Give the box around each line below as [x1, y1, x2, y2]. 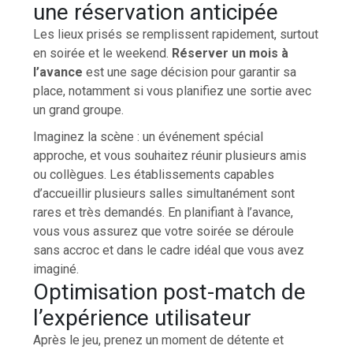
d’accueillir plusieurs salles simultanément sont [33, 185, 295, 201]
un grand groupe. [33, 102, 124, 117]
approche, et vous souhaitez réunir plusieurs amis [33, 147, 307, 163]
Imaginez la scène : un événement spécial [33, 128, 264, 144]
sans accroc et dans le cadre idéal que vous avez [33, 242, 305, 258]
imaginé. [33, 261, 80, 277]
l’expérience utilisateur [33, 304, 252, 331]
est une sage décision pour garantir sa [83, 64, 297, 80]
